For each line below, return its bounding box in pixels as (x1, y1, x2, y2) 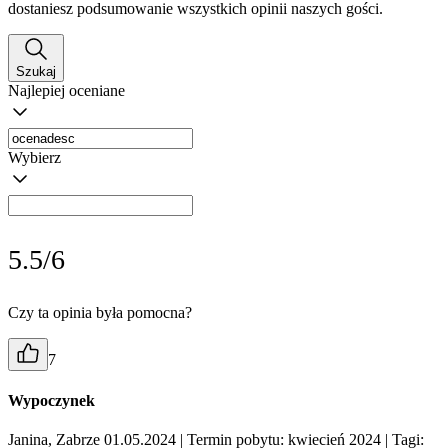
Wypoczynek (8, 391, 95, 409)
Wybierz (8, 148, 61, 166)
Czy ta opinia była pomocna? (8, 303, 192, 321)
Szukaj (16, 63, 56, 79)
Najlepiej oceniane (8, 81, 125, 99)
